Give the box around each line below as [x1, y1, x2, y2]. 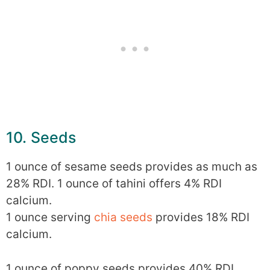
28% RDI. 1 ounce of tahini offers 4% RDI [6, 177, 222, 190]
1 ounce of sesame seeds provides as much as [6, 160, 257, 174]
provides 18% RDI [152, 210, 250, 224]
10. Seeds [6, 128, 76, 146]
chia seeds [94, 210, 152, 224]
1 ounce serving [6, 210, 94, 224]
